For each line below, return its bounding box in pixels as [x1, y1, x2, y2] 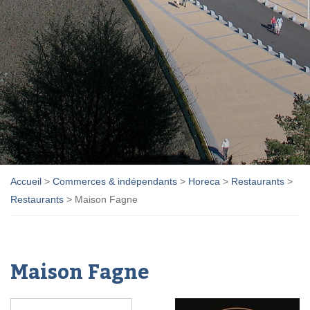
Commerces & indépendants [53, 176, 177, 188]
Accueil [10, 176, 42, 188]
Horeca [188, 176, 220, 188]
